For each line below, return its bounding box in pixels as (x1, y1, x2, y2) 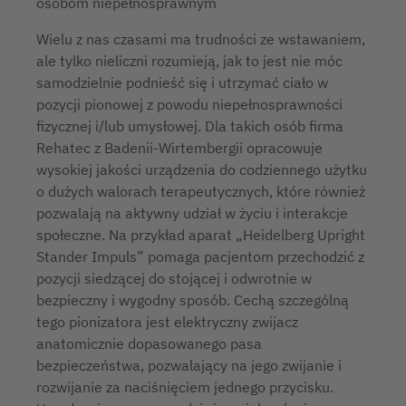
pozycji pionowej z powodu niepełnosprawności (36, 95, 343, 113)
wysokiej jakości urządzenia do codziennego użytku (36, 160, 367, 179)
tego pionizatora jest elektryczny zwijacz (36, 313, 298, 331)
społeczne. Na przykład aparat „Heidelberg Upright (36, 226, 365, 244)
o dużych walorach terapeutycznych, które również (36, 182, 365, 200)
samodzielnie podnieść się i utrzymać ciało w (36, 73, 328, 92)
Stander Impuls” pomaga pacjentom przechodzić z (36, 247, 364, 266)
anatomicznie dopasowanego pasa (36, 334, 262, 353)
